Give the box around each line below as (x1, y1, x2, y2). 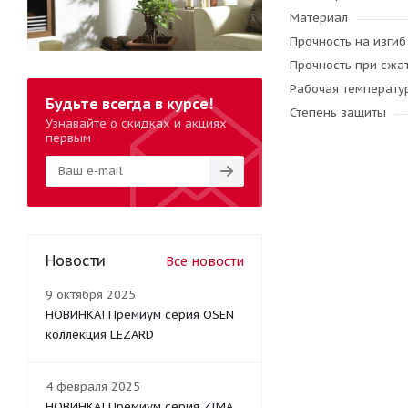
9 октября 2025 (46, 286, 136, 302)
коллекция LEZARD (46, 326, 154, 342)
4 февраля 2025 (46, 378, 140, 394)
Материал (290, 10, 348, 25)
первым (46, 129, 91, 146)
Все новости (166, 252, 244, 270)
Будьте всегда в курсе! (46, 94, 213, 113)
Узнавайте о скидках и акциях (46, 115, 227, 131)
